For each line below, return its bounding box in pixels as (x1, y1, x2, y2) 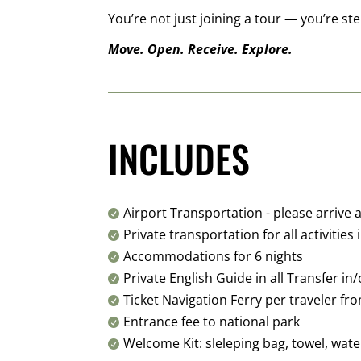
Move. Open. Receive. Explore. (108, 40, 293, 59)
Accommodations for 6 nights (123, 247, 304, 265)
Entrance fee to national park (123, 313, 301, 330)
